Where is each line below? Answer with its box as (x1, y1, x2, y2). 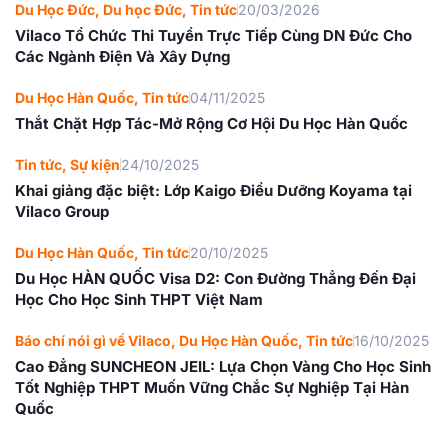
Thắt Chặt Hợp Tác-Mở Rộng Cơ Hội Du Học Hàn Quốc (15, 113, 408, 133)
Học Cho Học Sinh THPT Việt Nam (15, 289, 263, 309)
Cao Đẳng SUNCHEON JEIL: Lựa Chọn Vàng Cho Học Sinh (15, 356, 431, 376)
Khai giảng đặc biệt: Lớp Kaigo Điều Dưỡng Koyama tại (15, 180, 412, 200)
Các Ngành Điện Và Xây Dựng (15, 46, 230, 66)
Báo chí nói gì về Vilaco (15, 331, 171, 349)
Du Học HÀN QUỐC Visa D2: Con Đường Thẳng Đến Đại (15, 268, 416, 288)
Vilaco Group (15, 201, 109, 221)
